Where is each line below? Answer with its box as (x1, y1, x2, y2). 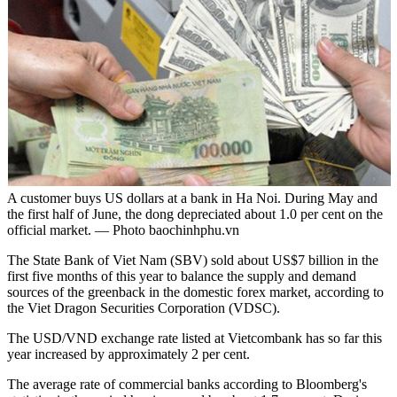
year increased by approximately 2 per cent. (7, 346, 250, 362)
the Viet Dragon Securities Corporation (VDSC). (7, 300, 280, 315)
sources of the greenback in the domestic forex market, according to (7, 284, 384, 300)
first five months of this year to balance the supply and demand (7, 268, 356, 284)
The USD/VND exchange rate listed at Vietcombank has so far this (7, 330, 382, 346)
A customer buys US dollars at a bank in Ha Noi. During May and (7, 190, 378, 206)
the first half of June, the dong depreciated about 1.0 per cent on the (7, 206, 383, 222)
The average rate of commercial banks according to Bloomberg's (7, 376, 367, 392)
